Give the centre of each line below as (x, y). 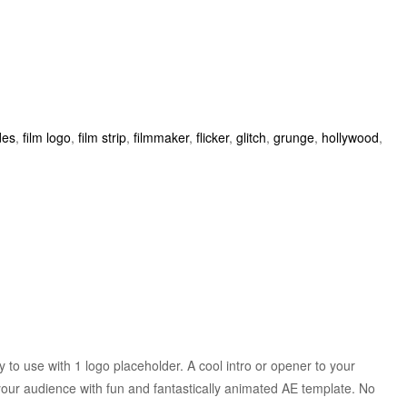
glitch (251, 138)
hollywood (350, 138)
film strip (102, 138)
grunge (294, 138)
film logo (47, 138)
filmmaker (161, 138)
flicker (213, 138)
